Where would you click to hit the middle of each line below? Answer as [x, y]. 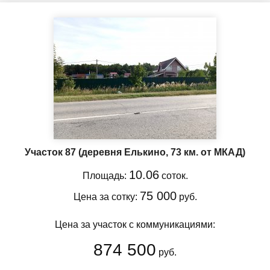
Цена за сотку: [106, 196]
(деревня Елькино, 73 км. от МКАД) [162, 152]
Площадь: [105, 175]
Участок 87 [52, 152]
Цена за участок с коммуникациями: [135, 224]
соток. [173, 175]
